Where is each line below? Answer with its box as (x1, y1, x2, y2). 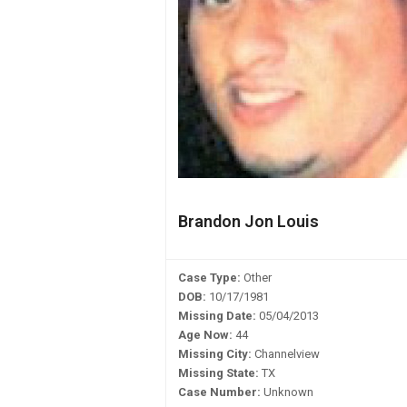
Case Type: (178, 271, 241, 284)
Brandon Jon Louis (178, 212, 319, 231)
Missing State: (178, 366, 259, 380)
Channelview (252, 347, 320, 361)
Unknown (261, 385, 313, 399)
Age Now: (178, 328, 233, 342)
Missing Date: (178, 309, 256, 323)
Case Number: (178, 385, 261, 399)
